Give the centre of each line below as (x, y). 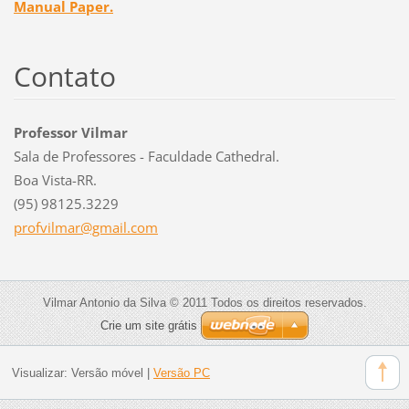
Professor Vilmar (70, 132)
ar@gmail (97, 227)
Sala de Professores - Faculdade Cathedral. (146, 156)
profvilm (40, 227)
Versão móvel (107, 372)
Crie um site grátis (149, 325)
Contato (64, 76)
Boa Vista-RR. (55, 179)
